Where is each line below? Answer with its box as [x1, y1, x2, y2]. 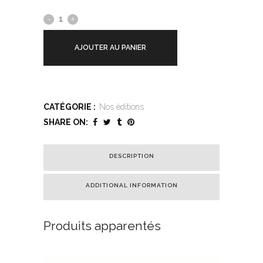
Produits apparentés [43, 218, 161, 233]
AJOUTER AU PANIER [75, 43, 146, 52]
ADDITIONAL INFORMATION [85, 181, 178, 188]
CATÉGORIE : [43, 102, 97, 112]
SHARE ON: [43, 117, 88, 127]
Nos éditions [99, 102, 144, 112]
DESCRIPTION [109, 152, 154, 159]
